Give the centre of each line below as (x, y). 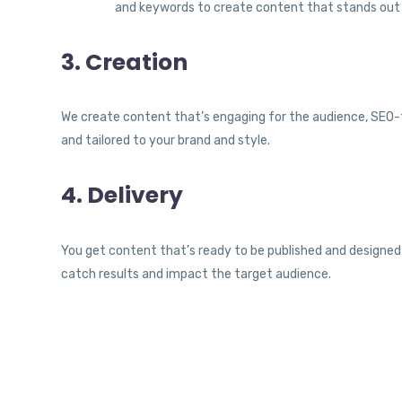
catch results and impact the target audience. (196, 274)
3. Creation (124, 62)
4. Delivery (122, 196)
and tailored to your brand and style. (166, 141)
